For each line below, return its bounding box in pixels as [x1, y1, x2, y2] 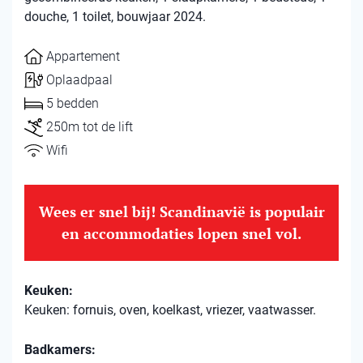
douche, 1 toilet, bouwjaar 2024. [24, 9, 206, 24]
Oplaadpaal [46, 72, 113, 88]
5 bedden [46, 96, 99, 111]
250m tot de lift [46, 119, 133, 135]
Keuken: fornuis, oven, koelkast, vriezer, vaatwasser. [24, 302, 316, 318]
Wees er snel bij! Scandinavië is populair [38, 202, 325, 221]
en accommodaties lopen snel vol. [62, 224, 301, 243]
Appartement [46, 49, 120, 64]
